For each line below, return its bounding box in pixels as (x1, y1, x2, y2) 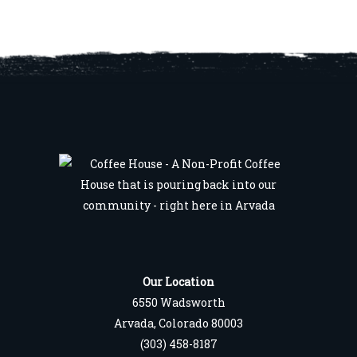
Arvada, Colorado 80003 (114, 316, 243, 331)
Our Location (143, 274, 214, 289)
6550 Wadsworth (131, 295, 226, 310)
